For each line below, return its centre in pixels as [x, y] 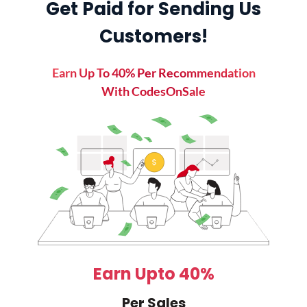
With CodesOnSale [153, 91]
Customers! [153, 36]
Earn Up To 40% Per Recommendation [153, 73]
